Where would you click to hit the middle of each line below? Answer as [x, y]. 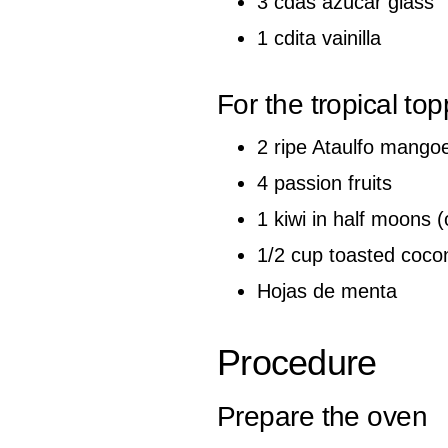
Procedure [297, 362]
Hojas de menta [327, 290]
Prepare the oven [322, 416]
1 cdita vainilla [319, 37]
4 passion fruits [324, 182]
